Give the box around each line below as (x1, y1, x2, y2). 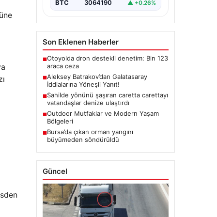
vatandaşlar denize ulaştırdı (46, 99, 129, 107)
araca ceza (46, 62, 79, 70)
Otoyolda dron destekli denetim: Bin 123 (46, 54, 168, 62)
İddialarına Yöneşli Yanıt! (46, 80, 120, 89)
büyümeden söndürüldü (46, 136, 119, 144)
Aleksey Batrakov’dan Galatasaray (46, 73, 147, 81)
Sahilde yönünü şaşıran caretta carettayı (46, 91, 168, 99)
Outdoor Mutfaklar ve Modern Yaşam (46, 109, 159, 118)
